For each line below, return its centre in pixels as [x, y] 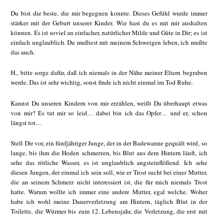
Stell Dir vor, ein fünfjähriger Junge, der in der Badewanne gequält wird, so [109, 143]
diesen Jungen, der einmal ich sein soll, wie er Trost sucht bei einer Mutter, [109, 173]
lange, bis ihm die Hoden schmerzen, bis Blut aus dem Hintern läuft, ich [109, 153]
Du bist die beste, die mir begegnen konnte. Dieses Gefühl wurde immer [109, 13]
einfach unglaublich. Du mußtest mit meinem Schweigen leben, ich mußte [109, 42]
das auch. [23, 52]
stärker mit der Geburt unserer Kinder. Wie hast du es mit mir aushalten [109, 23]
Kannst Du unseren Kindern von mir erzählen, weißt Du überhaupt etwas [109, 103]
